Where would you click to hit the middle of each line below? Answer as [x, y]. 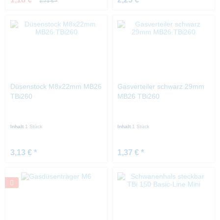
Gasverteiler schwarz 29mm [161, 86]
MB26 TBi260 [139, 96]
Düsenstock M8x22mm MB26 [56, 86]
